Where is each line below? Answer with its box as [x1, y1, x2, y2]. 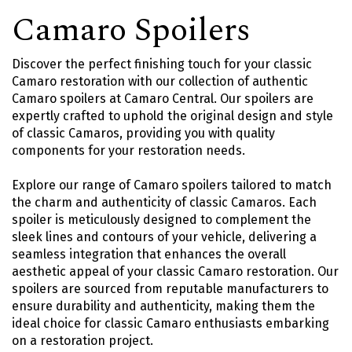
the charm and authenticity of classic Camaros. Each [12, 194, 317, 210]
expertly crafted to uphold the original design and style [12, 108, 333, 123]
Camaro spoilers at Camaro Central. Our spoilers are [12, 90, 313, 106]
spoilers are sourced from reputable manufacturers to [12, 280, 328, 296]
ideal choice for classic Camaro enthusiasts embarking [12, 315, 329, 331]
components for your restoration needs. [12, 142, 245, 158]
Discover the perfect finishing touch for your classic [12, 56, 312, 71]
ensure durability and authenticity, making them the [12, 298, 315, 313]
